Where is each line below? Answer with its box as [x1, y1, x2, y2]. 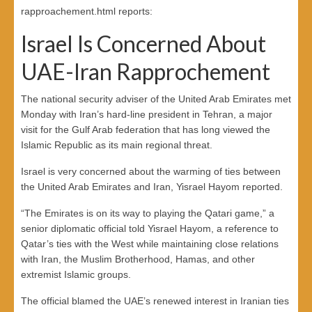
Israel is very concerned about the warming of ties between [21, 165, 281, 177]
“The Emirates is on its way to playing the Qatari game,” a [21, 207, 274, 219]
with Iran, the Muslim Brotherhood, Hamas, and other [21, 253, 255, 265]
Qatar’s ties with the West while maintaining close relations [21, 237, 279, 249]
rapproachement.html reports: [21, 5, 153, 17]
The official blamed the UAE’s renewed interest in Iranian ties [21, 295, 289, 306]
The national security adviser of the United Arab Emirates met [21, 93, 291, 104]
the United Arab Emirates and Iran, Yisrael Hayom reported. [21, 180, 283, 192]
